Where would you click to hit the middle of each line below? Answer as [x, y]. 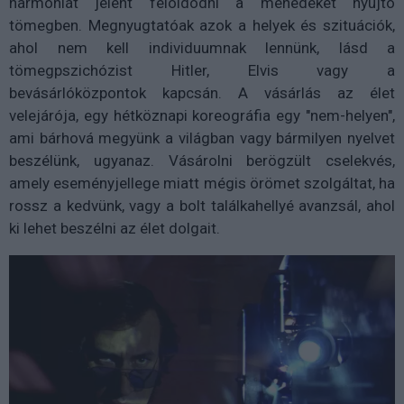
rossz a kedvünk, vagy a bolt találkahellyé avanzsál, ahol [202, 205]
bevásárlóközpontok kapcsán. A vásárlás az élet [202, 92]
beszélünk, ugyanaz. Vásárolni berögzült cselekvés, [202, 160]
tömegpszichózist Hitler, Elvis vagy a [202, 70]
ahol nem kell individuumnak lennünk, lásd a [202, 47]
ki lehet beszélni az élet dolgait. [115, 228]
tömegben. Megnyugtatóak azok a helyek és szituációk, [202, 25]
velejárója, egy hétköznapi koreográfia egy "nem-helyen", [202, 115]
